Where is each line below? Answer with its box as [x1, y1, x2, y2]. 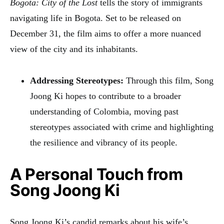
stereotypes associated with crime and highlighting [30, 121, 213, 132]
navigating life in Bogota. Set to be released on [10, 12, 181, 23]
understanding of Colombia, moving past [30, 106, 178, 116]
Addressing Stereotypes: [30, 75, 123, 85]
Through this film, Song [123, 75, 213, 85]
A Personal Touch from [10, 164, 183, 184]
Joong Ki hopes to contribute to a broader [30, 90, 181, 101]
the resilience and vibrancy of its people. [30, 137, 177, 147]
